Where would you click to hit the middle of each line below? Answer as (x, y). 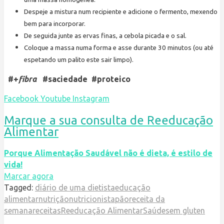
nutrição (54, 199)
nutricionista (92, 199)
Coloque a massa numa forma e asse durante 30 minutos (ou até (119, 48)
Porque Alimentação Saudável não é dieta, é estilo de (108, 153)
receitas (47, 210)
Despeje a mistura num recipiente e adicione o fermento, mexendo (121, 12)
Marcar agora (29, 176)
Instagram (91, 99)
